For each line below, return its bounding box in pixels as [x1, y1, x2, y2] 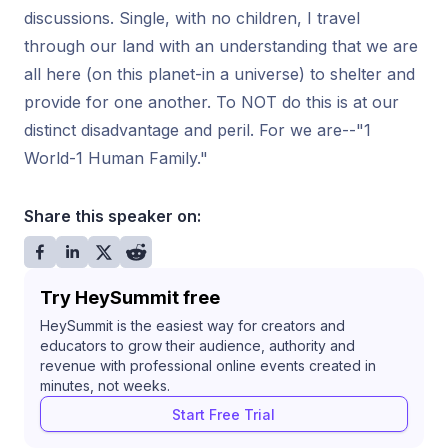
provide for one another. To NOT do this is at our [24, 92, 399, 112]
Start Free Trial [172, 405, 276, 423]
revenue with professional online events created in [40, 357, 376, 374]
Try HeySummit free [40, 287, 220, 308]
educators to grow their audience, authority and [40, 337, 355, 354]
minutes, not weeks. [40, 377, 170, 394]
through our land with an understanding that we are [24, 36, 418, 56]
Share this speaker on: [24, 206, 201, 226]
